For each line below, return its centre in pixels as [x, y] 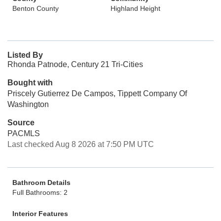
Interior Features [40, 214]
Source [21, 123]
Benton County [36, 8]
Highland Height [135, 8]
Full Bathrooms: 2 [40, 192]
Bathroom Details [41, 183]
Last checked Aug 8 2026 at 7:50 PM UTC [81, 144]
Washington [28, 104]
